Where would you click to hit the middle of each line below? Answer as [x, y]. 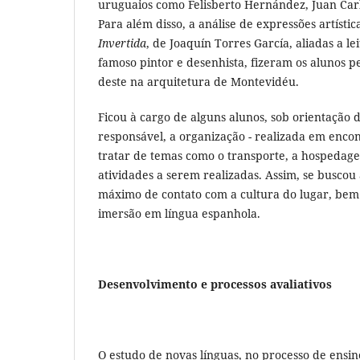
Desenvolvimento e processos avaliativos [215, 284]
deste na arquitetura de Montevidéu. [198, 82]
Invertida [122, 43]
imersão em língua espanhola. [179, 214]
